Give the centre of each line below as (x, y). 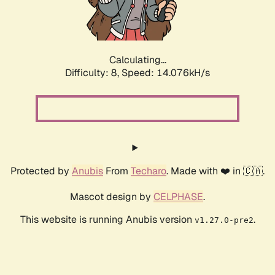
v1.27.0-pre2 (224, 220)
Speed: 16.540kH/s (166, 73)
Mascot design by (112, 197)
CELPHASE (178, 197)
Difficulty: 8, (93, 73)
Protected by (41, 171)
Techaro (149, 171)
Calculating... (137, 60)
